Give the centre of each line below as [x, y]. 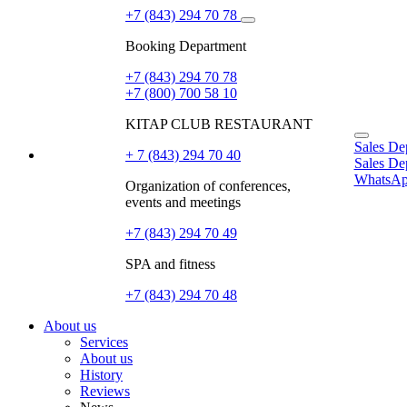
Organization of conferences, [208, 186]
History [101, 375]
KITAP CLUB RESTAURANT [219, 124]
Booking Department [186, 46]
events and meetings [183, 202]
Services [104, 342]
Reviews [105, 391]
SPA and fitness [170, 264]
